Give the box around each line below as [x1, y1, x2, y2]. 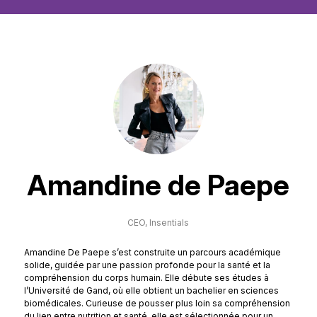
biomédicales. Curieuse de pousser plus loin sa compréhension [23, 298, 290, 309]
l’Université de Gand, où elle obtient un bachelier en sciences [23, 285, 279, 296]
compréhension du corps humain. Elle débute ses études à [23, 272, 269, 283]
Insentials [149, 217, 190, 228]
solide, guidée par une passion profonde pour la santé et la [23, 260, 270, 270]
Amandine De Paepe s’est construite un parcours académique [23, 247, 281, 258]
